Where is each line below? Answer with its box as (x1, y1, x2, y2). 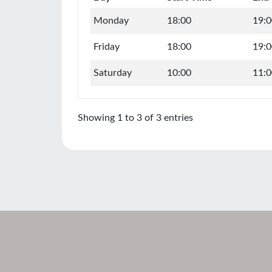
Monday (93, 15, 129, 25)
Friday (93, 41, 120, 52)
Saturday (93, 67, 132, 78)
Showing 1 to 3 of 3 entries (78, 113, 193, 123)
